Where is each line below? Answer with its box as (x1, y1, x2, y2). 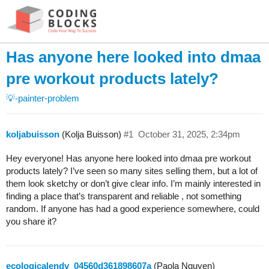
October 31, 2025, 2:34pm (138, 128, 240, 139)
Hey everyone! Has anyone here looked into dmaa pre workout (6, 153, 251, 163)
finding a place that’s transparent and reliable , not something (6, 190, 241, 201)
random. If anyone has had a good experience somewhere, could (6, 203, 259, 214)
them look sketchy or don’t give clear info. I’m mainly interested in (6, 178, 261, 189)
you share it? (6, 216, 56, 226)
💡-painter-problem (6, 93, 79, 104)
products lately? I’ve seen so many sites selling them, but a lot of (6, 165, 258, 176)
